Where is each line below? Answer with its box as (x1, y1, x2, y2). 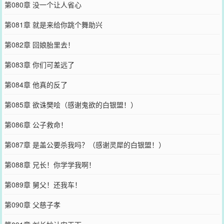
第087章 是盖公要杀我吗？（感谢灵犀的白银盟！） (4, 139, 165, 149)
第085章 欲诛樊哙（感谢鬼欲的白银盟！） (4, 99, 137, 109)
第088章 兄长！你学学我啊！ (4, 159, 95, 169)
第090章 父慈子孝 (4, 199, 60, 209)
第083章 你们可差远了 (4, 59, 74, 69)
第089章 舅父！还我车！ (4, 179, 81, 189)
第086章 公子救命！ (4, 119, 67, 129)
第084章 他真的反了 (4, 79, 67, 89)
